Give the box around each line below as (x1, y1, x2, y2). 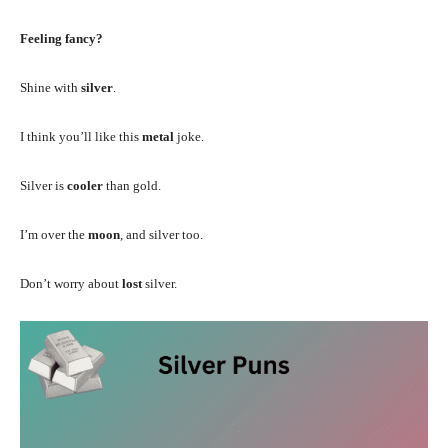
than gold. (103, 177, 161, 193)
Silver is (20, 177, 67, 193)
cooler (67, 177, 103, 193)
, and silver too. (120, 226, 203, 242)
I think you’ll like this (20, 128, 142, 144)
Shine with (20, 79, 81, 95)
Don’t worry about (20, 275, 122, 291)
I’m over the (20, 226, 88, 242)
